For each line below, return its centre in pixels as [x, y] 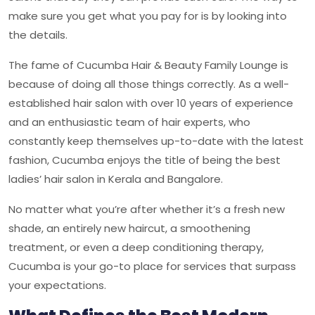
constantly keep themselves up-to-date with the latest [156, 141]
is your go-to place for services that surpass [180, 266]
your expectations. [57, 285]
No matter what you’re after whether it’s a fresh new [147, 209]
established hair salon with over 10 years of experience [151, 103]
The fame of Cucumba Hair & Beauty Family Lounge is [148, 65]
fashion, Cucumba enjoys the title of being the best [144, 160]
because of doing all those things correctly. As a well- [149, 84]
